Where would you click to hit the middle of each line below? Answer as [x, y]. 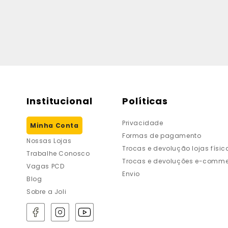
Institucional [60, 101]
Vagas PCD [46, 166]
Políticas [145, 101]
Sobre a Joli [47, 192]
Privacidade [143, 123]
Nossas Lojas [49, 141]
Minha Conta [54, 125]
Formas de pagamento [162, 136]
